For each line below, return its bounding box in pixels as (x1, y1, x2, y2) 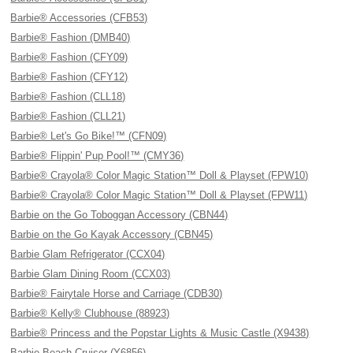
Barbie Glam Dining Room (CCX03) (10, 268, 171, 280)
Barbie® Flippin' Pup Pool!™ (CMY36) (10, 150, 184, 162)
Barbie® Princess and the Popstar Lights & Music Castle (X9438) (10, 327, 310, 339)
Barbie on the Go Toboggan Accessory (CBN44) (10, 209, 229, 221)
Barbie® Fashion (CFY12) (10, 71, 128, 83)
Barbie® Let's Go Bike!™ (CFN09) (10, 130, 167, 142)
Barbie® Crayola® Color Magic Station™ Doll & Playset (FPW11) (10, 189, 308, 201)
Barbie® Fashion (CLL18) (10, 91, 126, 102)
